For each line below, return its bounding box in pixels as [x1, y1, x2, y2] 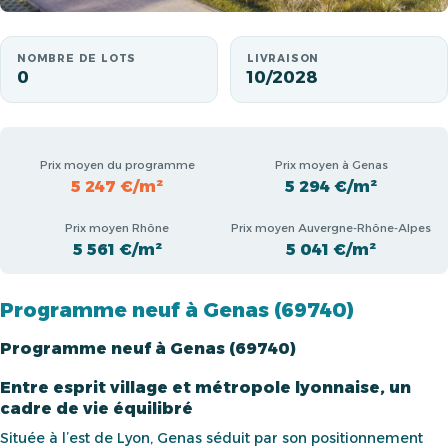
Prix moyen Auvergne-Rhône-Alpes [231, 221, 431, 236]
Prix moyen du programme [39, 157, 195, 172]
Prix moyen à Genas [274, 157, 388, 172]
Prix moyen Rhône [65, 221, 169, 236]
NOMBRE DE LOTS [17, 52, 137, 65]
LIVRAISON [247, 52, 320, 65]
